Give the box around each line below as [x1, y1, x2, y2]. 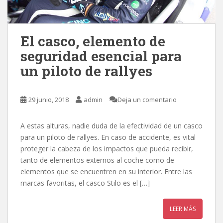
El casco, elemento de [20, 31, 165, 50]
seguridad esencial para [20, 46, 182, 65]
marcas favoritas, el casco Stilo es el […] [20, 178, 150, 188]
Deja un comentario [117, 95, 177, 104]
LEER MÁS [170, 204, 196, 213]
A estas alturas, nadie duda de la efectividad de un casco [20, 120, 203, 130]
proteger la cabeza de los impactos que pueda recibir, [20, 143, 193, 153]
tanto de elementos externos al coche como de [20, 155, 174, 165]
